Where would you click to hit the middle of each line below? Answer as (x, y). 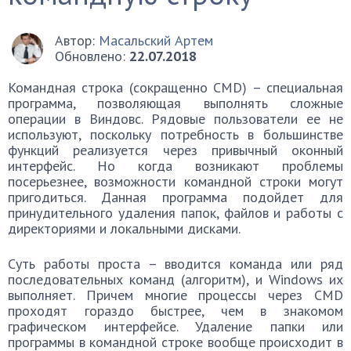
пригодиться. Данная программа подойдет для (175, 197)
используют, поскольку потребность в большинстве (175, 134)
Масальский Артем (156, 40)
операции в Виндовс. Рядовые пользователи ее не (175, 119)
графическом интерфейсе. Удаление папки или (175, 326)
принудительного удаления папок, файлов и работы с (175, 213)
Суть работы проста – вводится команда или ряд (175, 264)
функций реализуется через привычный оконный (175, 150)
